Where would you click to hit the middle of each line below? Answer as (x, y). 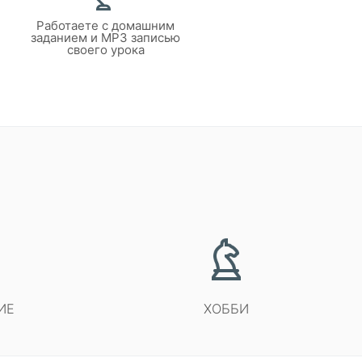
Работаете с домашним (106, 25)
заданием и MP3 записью (106, 38)
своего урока (105, 50)
